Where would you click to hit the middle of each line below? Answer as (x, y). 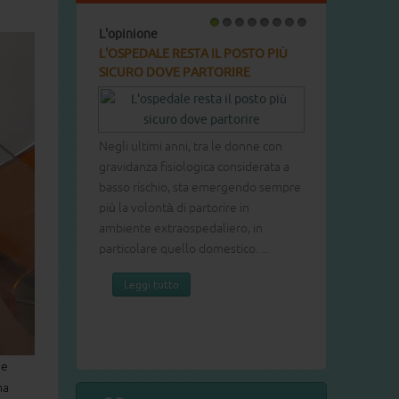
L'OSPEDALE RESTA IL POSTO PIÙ (193, 54)
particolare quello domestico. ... (184, 249)
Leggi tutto (151, 285)
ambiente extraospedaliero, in (181, 228)
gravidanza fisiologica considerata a (194, 167)
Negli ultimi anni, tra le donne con (191, 147)
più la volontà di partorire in (174, 208)
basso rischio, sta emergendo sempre (200, 187)
